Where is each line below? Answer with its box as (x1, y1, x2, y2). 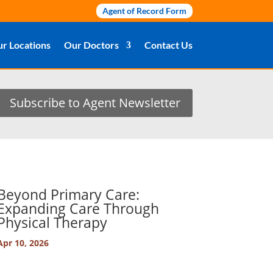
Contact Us (144, 39, 193, 51)
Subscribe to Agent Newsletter (9, 94, 180, 111)
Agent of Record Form (102, 5, 186, 16)
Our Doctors (64, 39, 119, 51)
